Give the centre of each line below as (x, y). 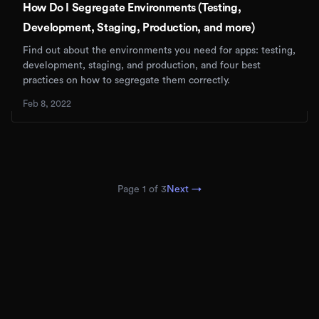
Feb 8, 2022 (47, 104)
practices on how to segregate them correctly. (126, 81)
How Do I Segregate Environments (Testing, (132, 8)
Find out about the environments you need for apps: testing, (159, 51)
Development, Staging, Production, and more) (139, 28)
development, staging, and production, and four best (142, 66)
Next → (184, 190)
